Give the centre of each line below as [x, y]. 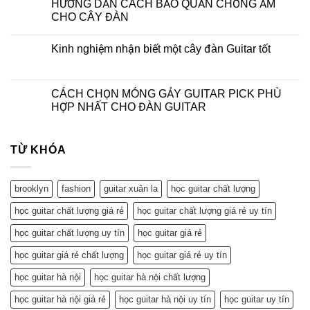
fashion [76, 188]
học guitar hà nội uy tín [165, 299]
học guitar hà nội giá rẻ [60, 299]
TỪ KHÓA [38, 150]
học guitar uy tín [257, 299]
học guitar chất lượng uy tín [70, 232]
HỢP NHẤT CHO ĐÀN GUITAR [129, 107]
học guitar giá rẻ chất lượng [69, 255]
